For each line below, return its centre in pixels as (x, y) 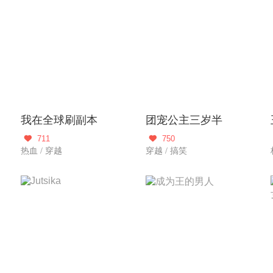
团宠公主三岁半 (184, 120)
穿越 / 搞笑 (166, 151)
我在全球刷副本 (59, 120)
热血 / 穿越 (41, 151)
